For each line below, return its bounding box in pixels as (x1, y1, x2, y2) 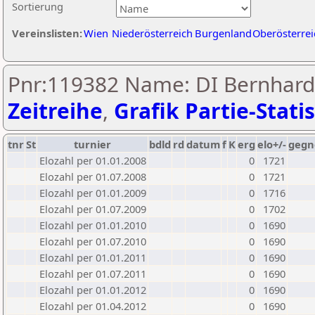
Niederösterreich (112, 26, 193, 40)
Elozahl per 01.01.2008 (39, 153, 146, 167)
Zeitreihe (8, 96, 103, 125)
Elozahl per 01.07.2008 (39, 169, 146, 184)
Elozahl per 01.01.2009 (39, 186, 146, 200)
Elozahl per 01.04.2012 (39, 299, 146, 313)
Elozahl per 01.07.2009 (39, 202, 146, 216)
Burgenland (195, 26, 252, 40)
